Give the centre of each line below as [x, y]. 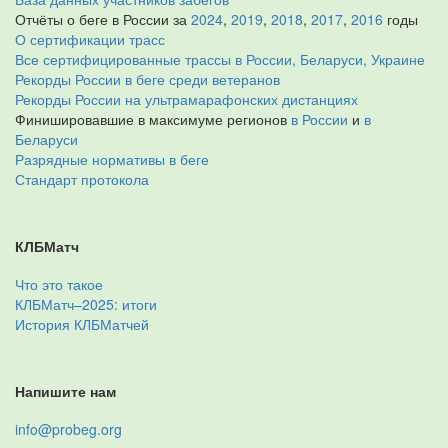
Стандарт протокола [82, 179]
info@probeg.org [68, 429]
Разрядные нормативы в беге [112, 159]
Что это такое [59, 284]
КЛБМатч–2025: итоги [86, 304]
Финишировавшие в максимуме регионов [153, 119]
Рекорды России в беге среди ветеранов [147, 79]
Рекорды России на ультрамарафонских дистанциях [186, 99]
